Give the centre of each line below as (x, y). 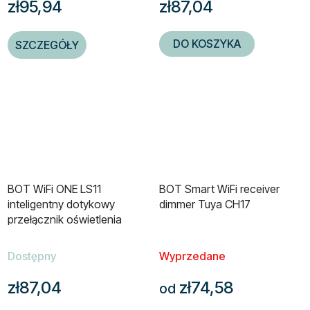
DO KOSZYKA (207, 43)
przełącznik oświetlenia (65, 219)
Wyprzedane (192, 256)
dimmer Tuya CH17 (205, 204)
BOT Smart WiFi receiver (219, 189)
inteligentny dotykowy (61, 204)
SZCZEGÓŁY (47, 45)
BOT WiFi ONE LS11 (54, 189)
